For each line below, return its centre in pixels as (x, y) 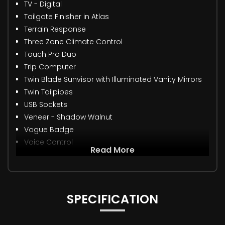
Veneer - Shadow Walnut (68, 117)
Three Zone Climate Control (73, 42)
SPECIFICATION (113, 199)
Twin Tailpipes (48, 92)
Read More (113, 150)
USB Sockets (46, 105)
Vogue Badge (49, 130)
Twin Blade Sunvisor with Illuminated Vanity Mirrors (113, 80)
